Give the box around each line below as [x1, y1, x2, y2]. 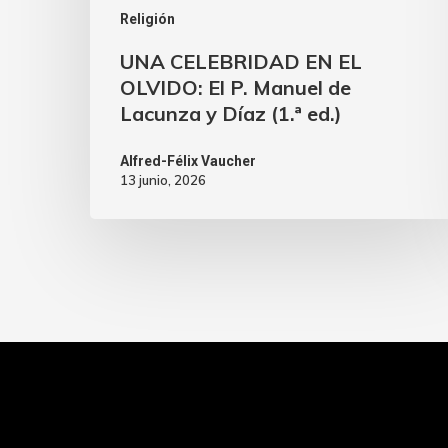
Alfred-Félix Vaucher [120, 153, 256, 170]
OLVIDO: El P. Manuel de [120, 75, 351, 101]
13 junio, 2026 [120, 172, 206, 189]
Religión [120, 11, 175, 28]
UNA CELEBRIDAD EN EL [120, 49, 362, 75]
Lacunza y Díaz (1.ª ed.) [120, 101, 342, 127]
